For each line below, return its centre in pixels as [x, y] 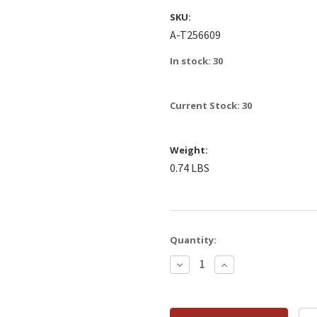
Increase [243, 264]
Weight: [189, 150]
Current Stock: [206, 105]
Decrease [200, 264]
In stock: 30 [196, 60]
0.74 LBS [190, 167]
